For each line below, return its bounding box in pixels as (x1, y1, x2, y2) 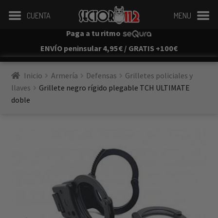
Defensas (86, 71, 117, 80)
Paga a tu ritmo (66, 28, 121, 38)
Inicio (24, 71, 43, 80)
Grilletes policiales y (125, 71, 195, 80)
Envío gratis (117, 173, 156, 182)
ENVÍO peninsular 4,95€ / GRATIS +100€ (40, 43, 178, 53)
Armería (51, 71, 78, 80)
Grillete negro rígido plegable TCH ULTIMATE (38, 83, 191, 92)
